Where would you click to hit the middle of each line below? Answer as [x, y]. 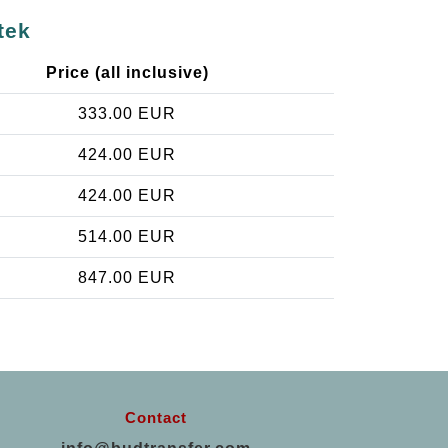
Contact [156, 418]
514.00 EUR [127, 237]
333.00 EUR [127, 114]
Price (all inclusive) [127, 73]
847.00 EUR [127, 278]
